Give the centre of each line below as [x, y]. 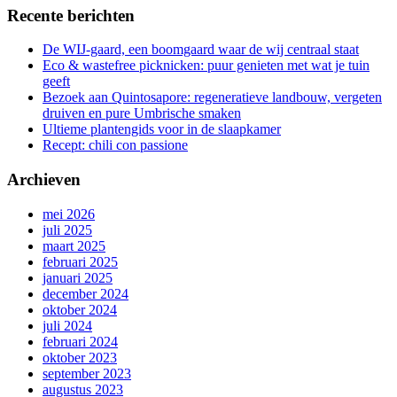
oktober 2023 [80, 357]
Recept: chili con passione [115, 145]
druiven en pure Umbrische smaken [142, 113]
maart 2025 [74, 245]
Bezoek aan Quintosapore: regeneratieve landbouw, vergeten [212, 97]
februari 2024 [80, 341]
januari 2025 [78, 277]
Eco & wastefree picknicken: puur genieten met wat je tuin [206, 66]
